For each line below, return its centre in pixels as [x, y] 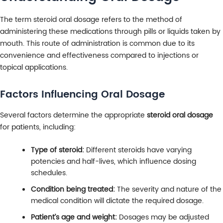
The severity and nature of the [168, 190]
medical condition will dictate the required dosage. [117, 201]
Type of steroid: [57, 150]
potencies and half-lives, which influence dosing [113, 162]
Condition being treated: [73, 190]
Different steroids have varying [138, 150]
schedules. [49, 173]
